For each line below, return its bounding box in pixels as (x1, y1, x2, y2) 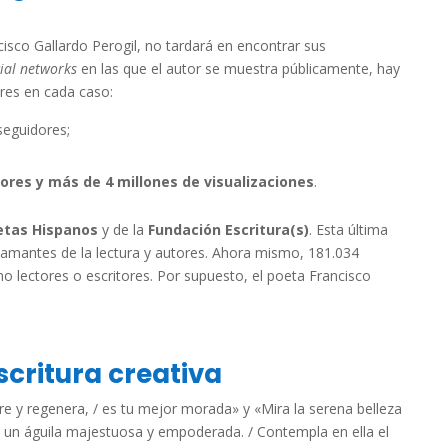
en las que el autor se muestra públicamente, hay (81, 59, 400, 78)
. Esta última (309, 220, 388, 239)
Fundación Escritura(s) (144, 220, 309, 239)
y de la (98, 220, 144, 239)
